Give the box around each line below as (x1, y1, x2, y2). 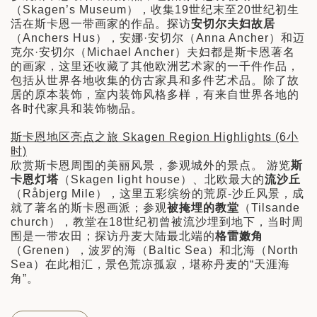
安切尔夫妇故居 (191, 18, 275, 30)
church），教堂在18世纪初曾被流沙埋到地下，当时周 (11, 216, 304, 229)
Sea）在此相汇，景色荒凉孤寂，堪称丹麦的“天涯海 (11, 258, 290, 271)
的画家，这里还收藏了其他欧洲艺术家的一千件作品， (11, 60, 299, 73)
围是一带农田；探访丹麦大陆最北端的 (11, 230, 215, 243)
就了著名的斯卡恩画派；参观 (11, 202, 167, 214)
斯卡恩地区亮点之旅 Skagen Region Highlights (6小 (11, 131, 299, 144)
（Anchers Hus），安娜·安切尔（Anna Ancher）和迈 (11, 32, 305, 45)
